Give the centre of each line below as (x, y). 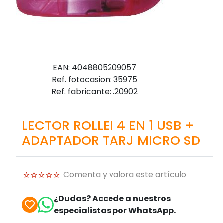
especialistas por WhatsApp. (115, 210)
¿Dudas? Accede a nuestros (112, 198)
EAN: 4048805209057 (95, 67)
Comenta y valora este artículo (125, 174)
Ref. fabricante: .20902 (95, 91)
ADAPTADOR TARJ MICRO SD (111, 140)
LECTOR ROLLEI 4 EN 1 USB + (108, 125)
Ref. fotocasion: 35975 (95, 79)
